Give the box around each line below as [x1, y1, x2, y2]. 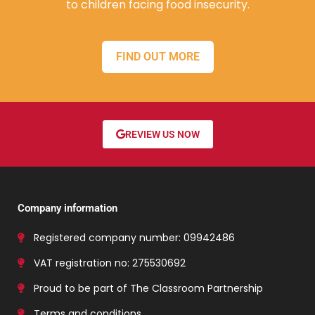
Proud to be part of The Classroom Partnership [33, 281, 263, 296]
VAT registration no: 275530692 [33, 256, 186, 271]
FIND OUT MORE [115, 50, 200, 64]
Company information [18, 202, 117, 215]
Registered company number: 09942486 [33, 231, 235, 245]
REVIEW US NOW [124, 129, 200, 141]
